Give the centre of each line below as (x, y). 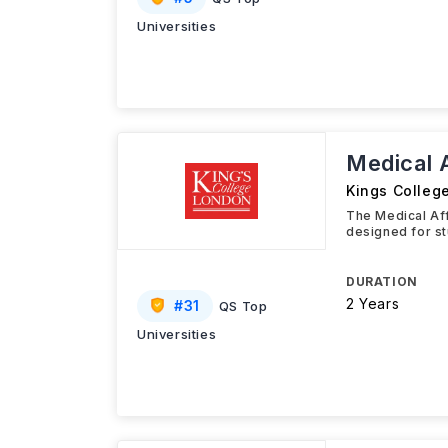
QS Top (243, 306)
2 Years (373, 303)
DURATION (382, 281)
